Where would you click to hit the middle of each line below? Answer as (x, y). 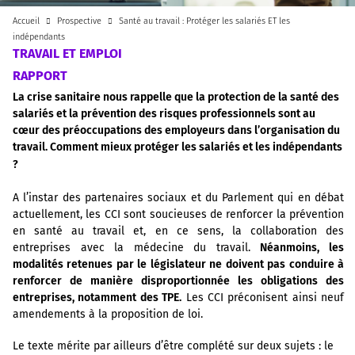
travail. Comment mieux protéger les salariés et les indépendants (177, 147)
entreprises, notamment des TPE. (97, 298)
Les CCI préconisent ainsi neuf (263, 298)
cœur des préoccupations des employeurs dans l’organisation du (176, 130)
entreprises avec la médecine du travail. (137, 248)
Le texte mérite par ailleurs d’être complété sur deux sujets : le (173, 346)
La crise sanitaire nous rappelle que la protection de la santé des (176, 97)
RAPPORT (40, 76)
